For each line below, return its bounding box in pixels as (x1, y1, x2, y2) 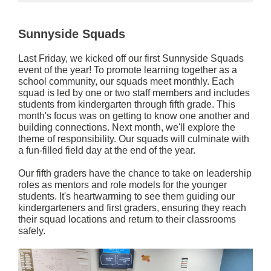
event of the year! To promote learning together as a (18, 65, 237, 75)
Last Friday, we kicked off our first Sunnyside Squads (18, 53, 244, 64)
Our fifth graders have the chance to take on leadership (18, 168, 252, 178)
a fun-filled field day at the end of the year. (18, 145, 195, 155)
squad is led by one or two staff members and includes (18, 88, 250, 98)
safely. (18, 226, 45, 236)
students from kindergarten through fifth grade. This (18, 99, 235, 109)
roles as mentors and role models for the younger (18, 180, 227, 190)
